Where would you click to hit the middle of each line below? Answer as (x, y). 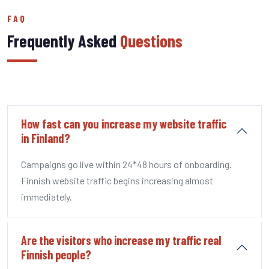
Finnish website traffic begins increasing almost (117, 180)
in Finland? (46, 138)
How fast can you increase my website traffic (124, 123)
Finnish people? (56, 254)
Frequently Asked (64, 41)
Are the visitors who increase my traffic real (121, 240)
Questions (151, 41)
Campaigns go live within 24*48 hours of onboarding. (126, 164)
